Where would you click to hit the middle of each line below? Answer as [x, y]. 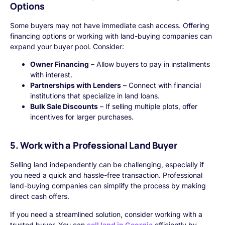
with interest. [51, 75]
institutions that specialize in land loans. [95, 96]
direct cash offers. [40, 196]
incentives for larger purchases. [82, 117]
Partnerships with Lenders [76, 85]
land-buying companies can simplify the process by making [108, 186]
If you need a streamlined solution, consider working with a [106, 214]
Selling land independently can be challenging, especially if [107, 165]
